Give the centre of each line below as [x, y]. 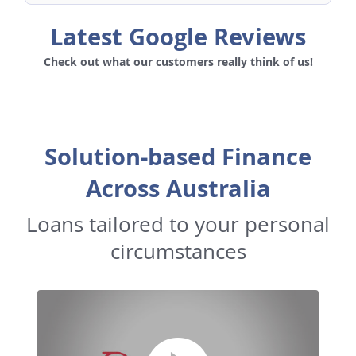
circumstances [178, 252]
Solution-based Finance [178, 157]
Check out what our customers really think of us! [178, 62]
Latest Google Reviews [178, 37]
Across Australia [178, 189]
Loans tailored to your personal [178, 224]
